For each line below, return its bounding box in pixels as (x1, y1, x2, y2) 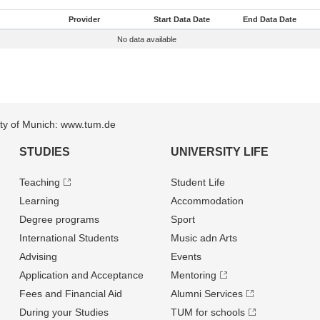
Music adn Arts (170, 232, 237, 244)
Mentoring (170, 269, 216, 281)
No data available (117, 35, 176, 44)
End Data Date (243, 15, 296, 24)
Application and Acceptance (19, 269, 144, 281)
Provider (69, 15, 100, 24)
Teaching (19, 176, 61, 188)
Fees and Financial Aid (19, 288, 123, 299)
